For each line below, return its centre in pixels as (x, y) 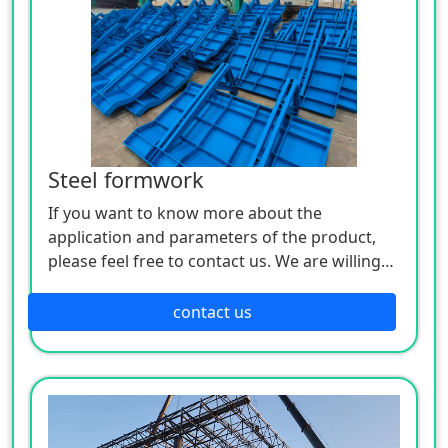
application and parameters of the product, (212, 236)
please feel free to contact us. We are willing (214, 260)
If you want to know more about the (185, 212)
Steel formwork (126, 179)
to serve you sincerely (130, 284)
